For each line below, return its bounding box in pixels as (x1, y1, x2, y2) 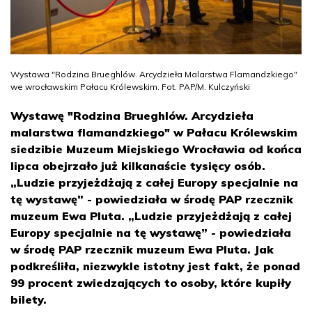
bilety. (10, 292, 47, 306)
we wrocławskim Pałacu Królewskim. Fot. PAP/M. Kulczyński (10, 81, 250, 92)
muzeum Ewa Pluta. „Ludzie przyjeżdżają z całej (10, 208, 292, 223)
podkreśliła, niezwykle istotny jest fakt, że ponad (10, 258, 300, 273)
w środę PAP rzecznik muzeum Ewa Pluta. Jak (10, 242, 274, 256)
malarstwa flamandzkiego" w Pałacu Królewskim (10, 125, 297, 139)
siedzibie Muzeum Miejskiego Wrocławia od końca (10, 141, 302, 156)
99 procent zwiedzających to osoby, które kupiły (10, 275, 291, 290)
